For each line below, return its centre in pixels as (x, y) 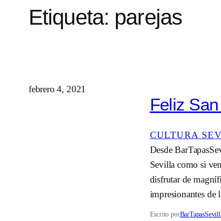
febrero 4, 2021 (57, 89)
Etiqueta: (72, 17)
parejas (148, 17)
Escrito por (165, 214)
